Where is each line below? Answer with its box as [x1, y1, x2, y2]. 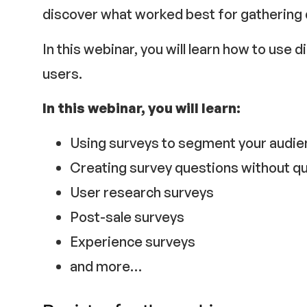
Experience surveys [70, 232, 195, 250]
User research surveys [70, 183, 214, 201]
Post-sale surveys [70, 208, 184, 225]
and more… [70, 257, 142, 275]
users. [42, 64, 82, 82]
